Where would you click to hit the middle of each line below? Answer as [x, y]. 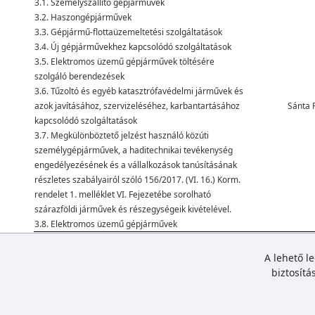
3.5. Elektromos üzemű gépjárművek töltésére [124, 62]
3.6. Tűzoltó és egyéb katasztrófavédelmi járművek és [139, 91]
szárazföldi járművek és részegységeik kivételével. [133, 209]
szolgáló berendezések [79, 76]
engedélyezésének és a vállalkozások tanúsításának [136, 165]
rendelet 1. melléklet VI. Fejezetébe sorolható [123, 194]
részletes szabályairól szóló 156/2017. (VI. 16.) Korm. [137, 180]
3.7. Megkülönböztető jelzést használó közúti [122, 135]
